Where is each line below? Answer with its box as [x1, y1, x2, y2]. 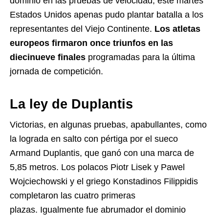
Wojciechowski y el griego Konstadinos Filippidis [10, 176, 198, 186]
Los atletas [154, 24, 200, 34]
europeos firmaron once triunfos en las [10, 38, 173, 48]
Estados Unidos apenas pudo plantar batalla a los [10, 10, 203, 20]
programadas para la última [86, 52, 195, 62]
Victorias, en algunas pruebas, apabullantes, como [10, 120, 207, 130]
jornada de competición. [10, 66, 103, 76]
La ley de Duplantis [10, 97, 133, 111]
